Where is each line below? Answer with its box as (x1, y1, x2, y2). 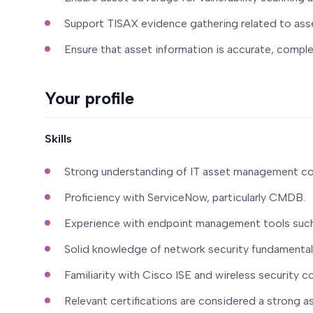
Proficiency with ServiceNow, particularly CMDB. (64, 191, 305, 204)
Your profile (45, 88, 134, 108)
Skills (45, 132, 72, 145)
